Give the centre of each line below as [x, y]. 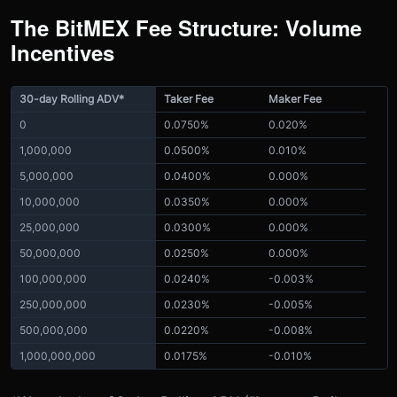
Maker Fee [295, 98]
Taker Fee [189, 98]
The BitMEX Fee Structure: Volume [186, 27]
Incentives [62, 52]
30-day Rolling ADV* [72, 98]
